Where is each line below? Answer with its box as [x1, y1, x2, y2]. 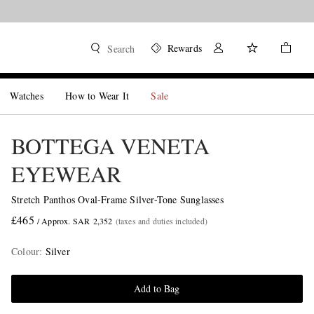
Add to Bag [134, 282, 180, 295]
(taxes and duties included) [115, 215, 207, 226]
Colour [11, 245, 40, 258]
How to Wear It [65, 89, 130, 102]
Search [107, 42, 135, 55]
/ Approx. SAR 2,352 [36, 215, 113, 226]
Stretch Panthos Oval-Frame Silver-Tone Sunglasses [11, 193, 224, 206]
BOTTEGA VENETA [11, 130, 210, 161]
